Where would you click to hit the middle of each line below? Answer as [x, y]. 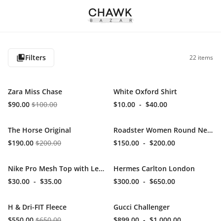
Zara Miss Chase [35, 92]
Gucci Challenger [142, 207]
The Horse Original [39, 130]
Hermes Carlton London [154, 168]
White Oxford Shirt [145, 92]
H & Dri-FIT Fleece [37, 207]
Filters [36, 57]
